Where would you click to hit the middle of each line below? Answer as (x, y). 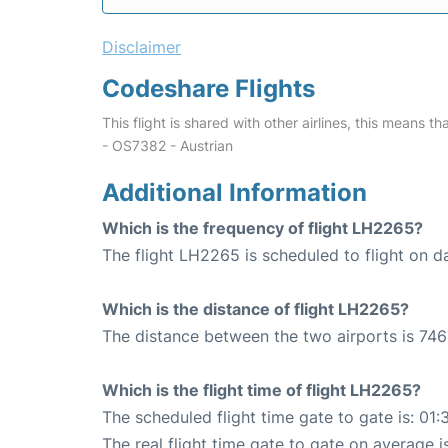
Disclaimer (141, 47)
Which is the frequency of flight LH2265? (262, 228)
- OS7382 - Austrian (167, 146)
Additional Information (234, 193)
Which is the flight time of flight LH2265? (261, 390)
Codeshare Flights (208, 89)
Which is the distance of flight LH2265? (255, 309)
